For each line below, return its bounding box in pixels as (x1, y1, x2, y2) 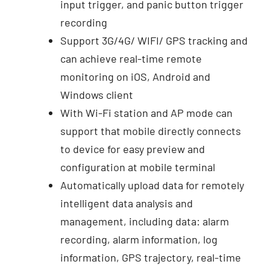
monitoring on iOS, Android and (60, 70, 210, 84)
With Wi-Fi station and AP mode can (60, 106, 233, 120)
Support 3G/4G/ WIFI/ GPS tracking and (60, 34, 248, 48)
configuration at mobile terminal (60, 160, 215, 174)
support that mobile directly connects (60, 124, 241, 138)
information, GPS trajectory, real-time (60, 251, 241, 265)
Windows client (60, 88, 133, 102)
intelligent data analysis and (60, 196, 193, 210)
